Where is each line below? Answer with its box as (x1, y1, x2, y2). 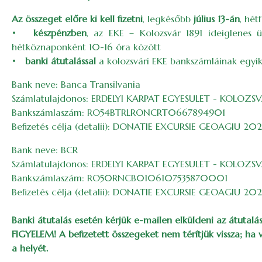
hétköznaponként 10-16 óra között (12, 41, 161, 53)
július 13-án (194, 13, 240, 25)
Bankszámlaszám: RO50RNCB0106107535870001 (12, 172, 227, 184)
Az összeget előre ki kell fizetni (12, 13, 143, 25)
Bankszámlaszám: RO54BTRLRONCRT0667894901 (12, 106, 225, 118)
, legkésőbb (143, 13, 194, 25)
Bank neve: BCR (12, 144, 78, 156)
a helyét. (12, 242, 48, 254)
